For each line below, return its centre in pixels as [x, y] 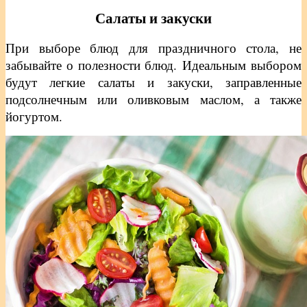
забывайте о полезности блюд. [94, 64]
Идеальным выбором [242, 64]
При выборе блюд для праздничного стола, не [153, 47]
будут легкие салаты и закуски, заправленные [153, 82]
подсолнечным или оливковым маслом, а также [153, 99]
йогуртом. [34, 116]
